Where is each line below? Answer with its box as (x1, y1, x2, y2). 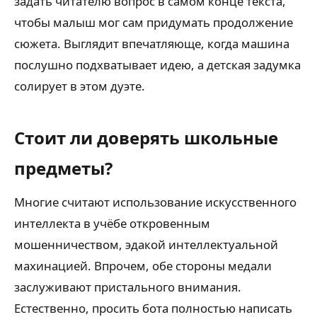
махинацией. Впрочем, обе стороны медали (14, 258, 272, 275)
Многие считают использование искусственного (14, 194, 296, 211)
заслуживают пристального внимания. (14, 279, 241, 296)
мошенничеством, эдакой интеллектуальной (14, 236, 278, 253)
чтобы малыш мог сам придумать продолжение (14, 14, 293, 31)
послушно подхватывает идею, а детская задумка (14, 57, 301, 74)
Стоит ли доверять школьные (14, 126, 278, 150)
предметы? (14, 156, 113, 180)
